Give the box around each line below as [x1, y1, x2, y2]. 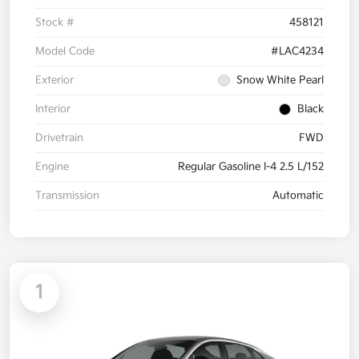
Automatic [272, 189, 324, 203]
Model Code [35, 45, 95, 58]
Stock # [35, 16, 75, 30]
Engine [35, 160, 69, 174]
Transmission [35, 189, 99, 203]
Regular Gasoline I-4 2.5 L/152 [178, 160, 324, 174]
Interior [35, 103, 71, 116]
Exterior [35, 74, 74, 87]
